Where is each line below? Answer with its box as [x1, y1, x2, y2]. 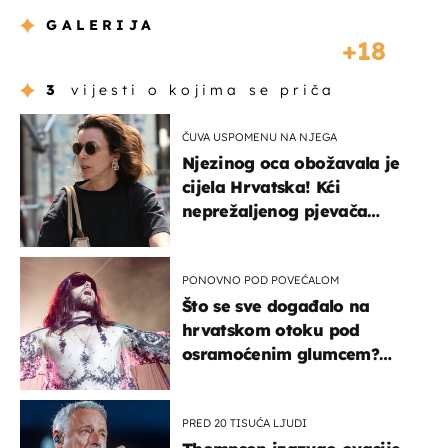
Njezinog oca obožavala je [182, 153, 400, 174]
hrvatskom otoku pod [182, 320, 360, 341]
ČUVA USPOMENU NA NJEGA [182, 130, 337, 145]
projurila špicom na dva [182, 225, 377, 246]
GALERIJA [46, 16, 156, 35]
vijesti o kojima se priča [71, 81, 336, 100]
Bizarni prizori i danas [182, 368, 367, 389]
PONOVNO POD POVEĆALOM [182, 273, 339, 288]
